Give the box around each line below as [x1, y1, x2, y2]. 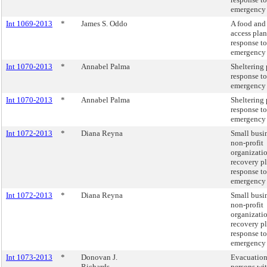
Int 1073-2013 [6, 253, 52, 262]
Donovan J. [81, 253, 117, 262]
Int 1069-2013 [6, 19, 52, 28]
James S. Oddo [81, 19, 128, 28]
